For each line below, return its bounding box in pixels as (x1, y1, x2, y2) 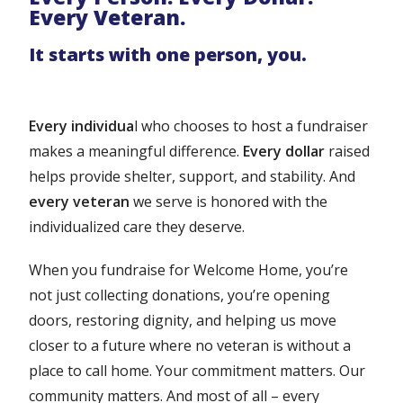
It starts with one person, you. (29, 42, 308, 67)
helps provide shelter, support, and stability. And (29, 166, 356, 187)
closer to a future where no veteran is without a (29, 336, 352, 356)
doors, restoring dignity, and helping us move (29, 310, 337, 331)
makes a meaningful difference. (29, 141, 244, 162)
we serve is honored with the (130, 192, 328, 212)
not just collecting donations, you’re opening (29, 285, 331, 306)
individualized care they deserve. (29, 217, 246, 237)
